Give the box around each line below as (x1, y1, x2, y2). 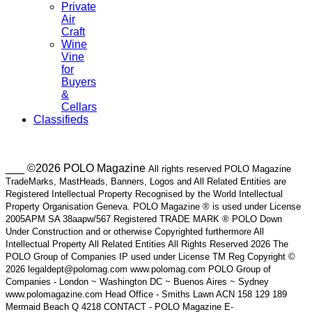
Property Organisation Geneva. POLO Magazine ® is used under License (6, 201, 301, 212)
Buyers (61, 76, 96, 88)
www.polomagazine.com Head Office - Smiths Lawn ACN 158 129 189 (6, 289, 287, 300)
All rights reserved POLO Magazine (148, 164, 291, 175)
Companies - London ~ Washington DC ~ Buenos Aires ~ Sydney (6, 276, 269, 288)
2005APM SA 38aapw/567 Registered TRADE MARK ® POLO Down (6, 214, 282, 225)
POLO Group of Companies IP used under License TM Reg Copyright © (6, 251, 295, 263)
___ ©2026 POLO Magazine (6, 162, 148, 175)
